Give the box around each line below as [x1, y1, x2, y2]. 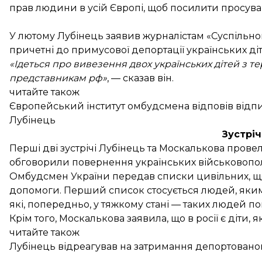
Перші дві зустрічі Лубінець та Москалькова [9, 143, 227, 154]
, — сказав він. [107, 73, 174, 84]
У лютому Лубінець [9, 30, 106, 42]
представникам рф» [9, 73, 107, 84]
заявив [106, 30, 140, 42]
